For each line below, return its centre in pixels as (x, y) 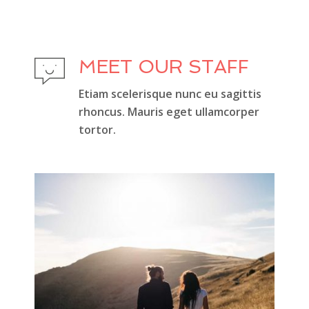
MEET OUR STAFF (164, 67)
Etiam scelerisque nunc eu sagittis (170, 94)
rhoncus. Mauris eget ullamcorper (169, 112)
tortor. (97, 130)
